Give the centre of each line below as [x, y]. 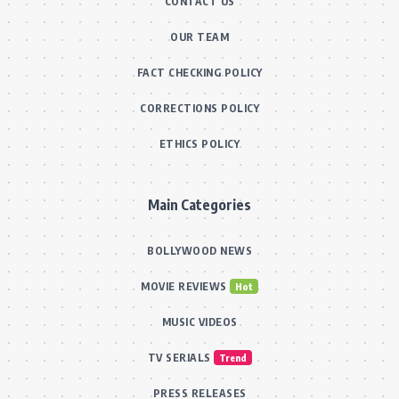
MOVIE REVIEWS [184, 286]
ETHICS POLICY [199, 143]
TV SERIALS [179, 357]
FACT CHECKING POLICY [199, 72]
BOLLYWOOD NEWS [199, 250]
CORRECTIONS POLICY [199, 108]
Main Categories [199, 204]
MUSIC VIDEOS [199, 322]
